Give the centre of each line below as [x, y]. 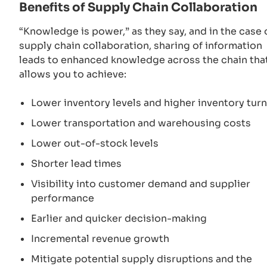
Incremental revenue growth [101, 239]
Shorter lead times [77, 164]
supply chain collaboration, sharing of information [141, 46]
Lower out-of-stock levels [96, 144]
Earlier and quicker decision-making [120, 219]
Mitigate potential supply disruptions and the [142, 259]
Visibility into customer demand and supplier [141, 184]
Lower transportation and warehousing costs [142, 123]
